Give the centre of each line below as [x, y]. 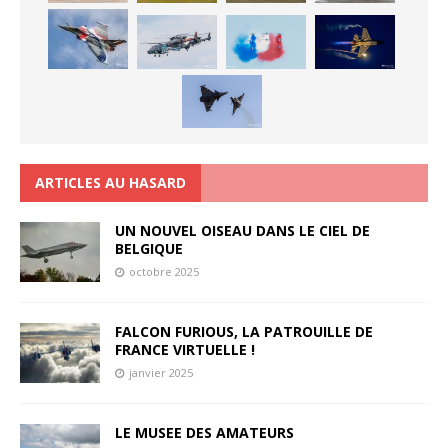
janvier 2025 [161, 373]
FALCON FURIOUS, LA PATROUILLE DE [244, 332]
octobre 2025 [164, 272]
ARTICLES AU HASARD [110, 183]
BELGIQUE [149, 249]
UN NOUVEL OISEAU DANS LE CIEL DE [242, 231]
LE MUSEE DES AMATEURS [204, 433]
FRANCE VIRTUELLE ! [185, 350]
